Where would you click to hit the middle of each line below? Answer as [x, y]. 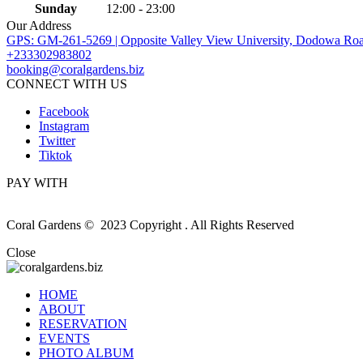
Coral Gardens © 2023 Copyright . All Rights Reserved [150, 225]
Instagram [64, 126]
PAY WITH [37, 183]
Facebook [64, 112]
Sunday [56, 9]
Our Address [39, 26]
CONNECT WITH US [67, 84]
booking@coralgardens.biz [75, 70]
